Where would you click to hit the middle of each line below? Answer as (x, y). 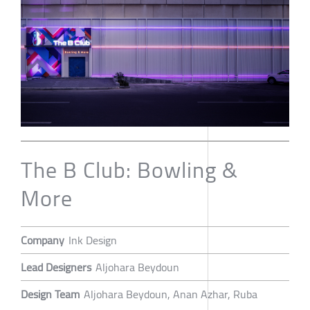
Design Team (50, 294)
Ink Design (93, 240)
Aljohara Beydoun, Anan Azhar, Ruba (171, 294)
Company (43, 240)
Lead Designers (56, 267)
